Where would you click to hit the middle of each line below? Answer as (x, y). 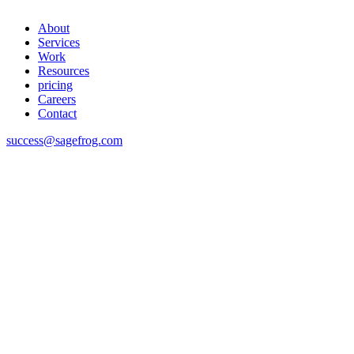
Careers (57, 99)
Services (59, 42)
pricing (55, 85)
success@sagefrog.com (64, 140)
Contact (57, 113)
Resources (64, 70)
